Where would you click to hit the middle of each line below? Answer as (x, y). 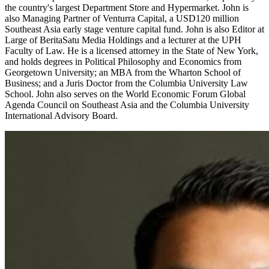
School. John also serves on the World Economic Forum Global (125, 94)
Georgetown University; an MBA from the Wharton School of (123, 73)
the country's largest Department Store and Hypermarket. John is (127, 8)
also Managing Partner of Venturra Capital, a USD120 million (122, 19)
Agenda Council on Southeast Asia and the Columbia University (127, 105)
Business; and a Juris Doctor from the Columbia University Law (126, 83)
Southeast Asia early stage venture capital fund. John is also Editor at (134, 29)
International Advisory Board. (61, 116)
